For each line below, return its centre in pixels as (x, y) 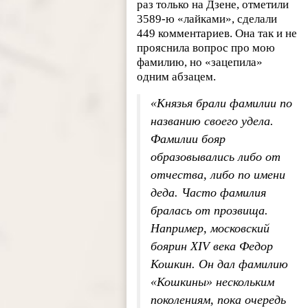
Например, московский (210, 229)
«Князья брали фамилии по (222, 103)
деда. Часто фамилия (209, 193)
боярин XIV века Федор (212, 246)
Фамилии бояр (188, 139)
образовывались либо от (216, 157)
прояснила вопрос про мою (206, 48)
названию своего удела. (212, 121)
